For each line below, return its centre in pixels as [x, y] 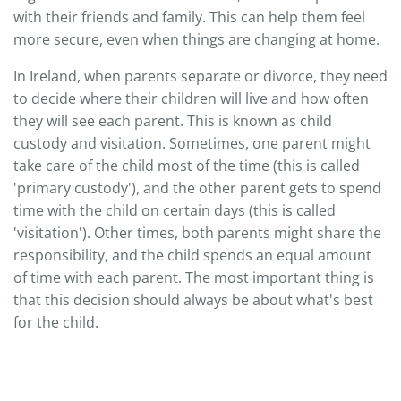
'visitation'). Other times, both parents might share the [197, 232]
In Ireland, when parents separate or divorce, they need [200, 76]
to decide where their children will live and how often [191, 98]
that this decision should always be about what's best [193, 299]
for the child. [56, 322]
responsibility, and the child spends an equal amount [192, 255]
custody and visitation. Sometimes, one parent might [192, 143]
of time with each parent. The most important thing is [194, 277]
